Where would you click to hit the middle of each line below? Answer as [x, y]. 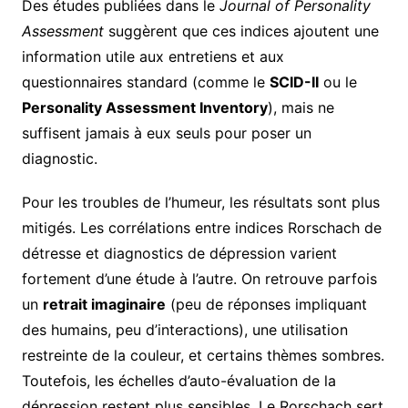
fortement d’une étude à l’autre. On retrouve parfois [199, 278]
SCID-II [294, 82]
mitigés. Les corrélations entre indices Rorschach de [201, 227]
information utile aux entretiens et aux [153, 56]
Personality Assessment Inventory [144, 107]
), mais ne [301, 107]
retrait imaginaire [104, 304]
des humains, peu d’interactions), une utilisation [184, 329]
